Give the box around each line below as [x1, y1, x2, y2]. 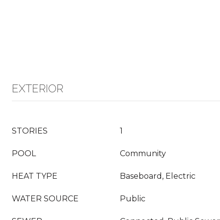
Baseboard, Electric [120, 171, 195, 181]
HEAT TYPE [12, 171, 57, 181]
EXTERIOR [12, 82, 63, 95]
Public [120, 194, 145, 203]
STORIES [12, 126, 48, 136]
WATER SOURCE [12, 194, 79, 203]
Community [120, 149, 166, 158]
